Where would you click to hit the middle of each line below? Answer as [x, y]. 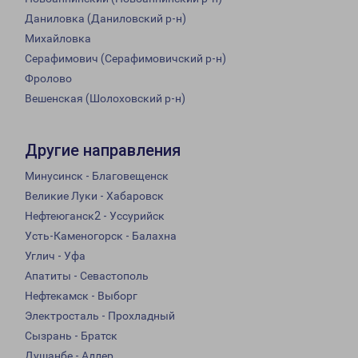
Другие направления [103, 151]
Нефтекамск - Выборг [81, 296]
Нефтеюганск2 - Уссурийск [95, 216]
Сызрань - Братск [71, 336]
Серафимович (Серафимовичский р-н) [125, 59]
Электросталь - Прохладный [100, 316]
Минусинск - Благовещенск [97, 176]
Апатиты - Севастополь [87, 276]
